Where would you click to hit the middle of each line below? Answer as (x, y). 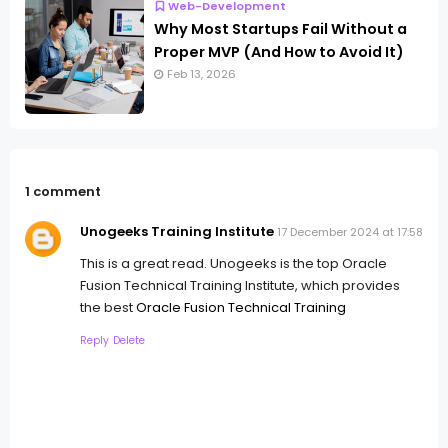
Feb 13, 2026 (201, 74)
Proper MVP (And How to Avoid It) (279, 52)
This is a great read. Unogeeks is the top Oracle (233, 263)
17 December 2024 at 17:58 (350, 231)
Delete (129, 340)
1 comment (63, 192)
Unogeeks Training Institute (177, 231)
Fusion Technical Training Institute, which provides (240, 285)
